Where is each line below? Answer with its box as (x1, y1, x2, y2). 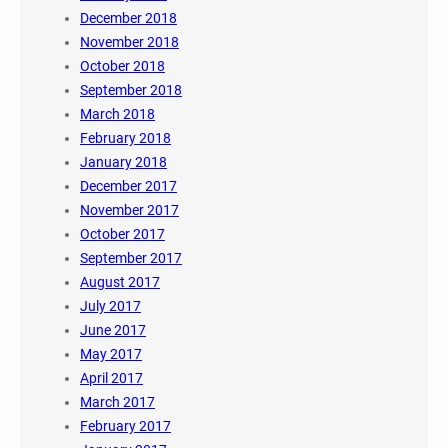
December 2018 (80, 10, 177, 27)
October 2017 (80, 226, 165, 243)
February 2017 (80, 418, 171, 435)
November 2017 (80, 202, 179, 219)
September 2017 (80, 250, 182, 267)
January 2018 (80, 154, 167, 171)
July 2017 (80, 298, 141, 315)
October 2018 (80, 58, 165, 75)
